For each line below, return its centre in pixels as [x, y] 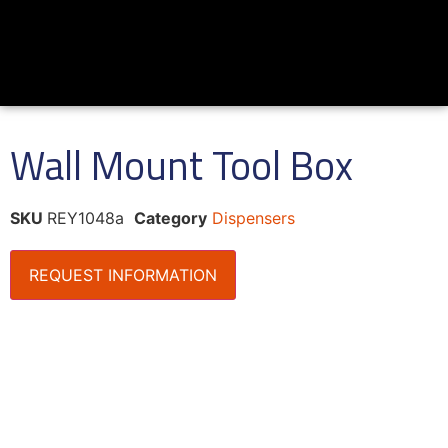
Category [170, 217]
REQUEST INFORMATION [123, 274]
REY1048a [85, 217]
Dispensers [253, 217]
